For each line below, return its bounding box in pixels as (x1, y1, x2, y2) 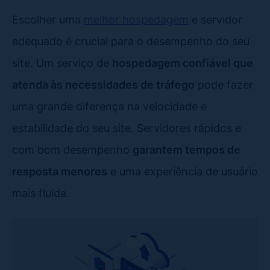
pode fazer (195, 77, 253, 91)
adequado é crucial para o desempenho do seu (12, 34, 250, 48)
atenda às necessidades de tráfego (12, 77, 195, 91)
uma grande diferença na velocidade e (12, 99, 207, 113)
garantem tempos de (133, 142, 240, 156)
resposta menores (12, 164, 107, 178)
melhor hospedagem (84, 12, 189, 26)
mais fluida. (12, 186, 69, 199)
